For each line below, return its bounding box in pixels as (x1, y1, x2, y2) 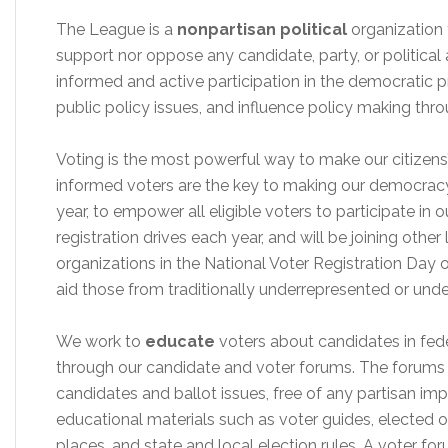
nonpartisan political (177, 20, 347, 39)
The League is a (56, 20, 177, 39)
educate (145, 332, 215, 351)
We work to (56, 332, 145, 351)
